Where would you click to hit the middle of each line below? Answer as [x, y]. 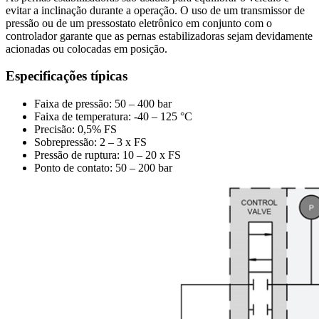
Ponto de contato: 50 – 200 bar [103, 168]
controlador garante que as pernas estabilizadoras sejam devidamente [159, 36]
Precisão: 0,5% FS [75, 130]
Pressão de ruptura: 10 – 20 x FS [108, 155]
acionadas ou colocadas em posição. [87, 48]
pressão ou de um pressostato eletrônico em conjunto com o [139, 23]
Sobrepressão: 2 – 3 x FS [90, 142]
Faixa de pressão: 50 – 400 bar [103, 104]
